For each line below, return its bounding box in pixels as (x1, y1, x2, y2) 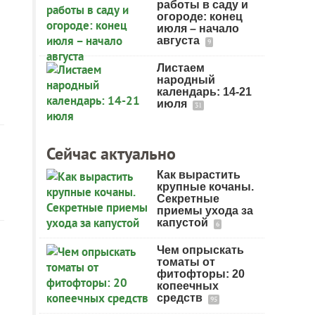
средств (157, 292, 205, 304)
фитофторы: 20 (157, 268, 245, 280)
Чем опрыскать (157, 244, 244, 256)
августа (157, 34, 202, 46)
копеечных (157, 280, 219, 292)
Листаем (157, 62, 205, 74)
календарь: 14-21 (157, 86, 252, 98)
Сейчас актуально (46, 143, 176, 165)
